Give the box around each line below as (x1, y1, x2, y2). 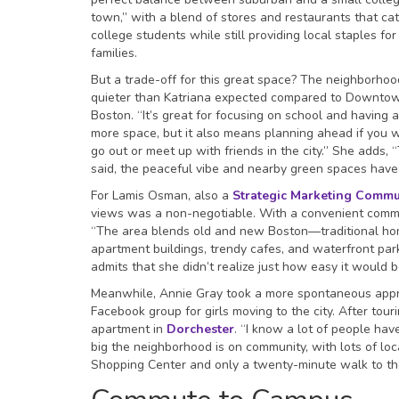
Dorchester (167, 321, 234, 338)
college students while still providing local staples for (91, 27, 396, 45)
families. (91, 45, 137, 62)
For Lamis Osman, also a (91, 187, 232, 205)
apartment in (91, 321, 167, 338)
